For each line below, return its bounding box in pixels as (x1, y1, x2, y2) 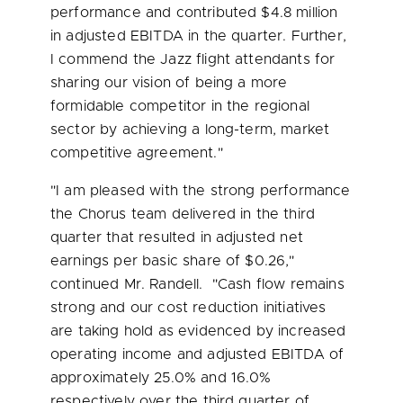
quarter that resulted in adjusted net (50, 230, 303, 245)
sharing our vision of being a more (50, 76, 288, 90)
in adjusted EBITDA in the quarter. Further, (50, 29, 346, 43)
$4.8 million (261, 5, 338, 20)
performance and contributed (50, 5, 262, 20)
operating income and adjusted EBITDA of (50, 347, 345, 362)
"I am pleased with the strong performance (50, 184, 351, 198)
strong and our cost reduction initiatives (50, 300, 327, 315)
